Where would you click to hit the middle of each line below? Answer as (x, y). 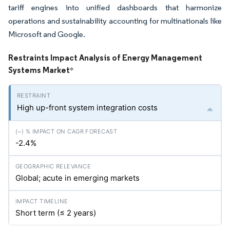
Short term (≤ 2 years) (56, 213)
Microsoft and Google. (47, 34)
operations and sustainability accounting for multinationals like (115, 21)
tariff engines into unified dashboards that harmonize (115, 8)
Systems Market (39, 70)
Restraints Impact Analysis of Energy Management (105, 58)
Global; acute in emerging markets (78, 178)
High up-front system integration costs (87, 108)
